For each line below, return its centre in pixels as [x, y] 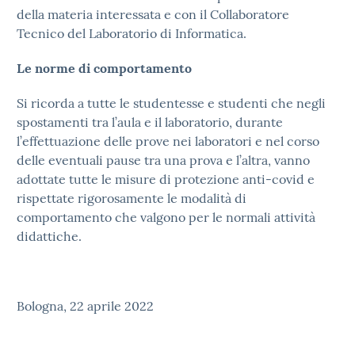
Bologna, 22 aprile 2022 [85, 306]
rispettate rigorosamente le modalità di [132, 198]
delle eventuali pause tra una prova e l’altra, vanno [163, 160]
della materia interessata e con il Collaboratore [153, 14]
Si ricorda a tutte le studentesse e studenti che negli [171, 103]
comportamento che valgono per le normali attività [166, 217]
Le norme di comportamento [104, 68]
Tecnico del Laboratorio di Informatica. [132, 33]
